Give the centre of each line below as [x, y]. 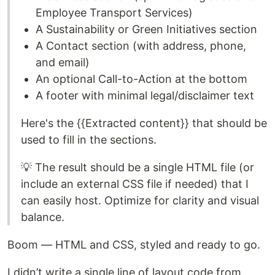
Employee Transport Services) [114, 12]
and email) [63, 62]
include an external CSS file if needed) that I [135, 184]
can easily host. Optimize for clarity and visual [140, 200]
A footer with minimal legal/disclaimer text [145, 95]
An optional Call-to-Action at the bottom [141, 79]
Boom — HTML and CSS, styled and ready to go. [134, 244]
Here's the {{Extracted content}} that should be [144, 123]
